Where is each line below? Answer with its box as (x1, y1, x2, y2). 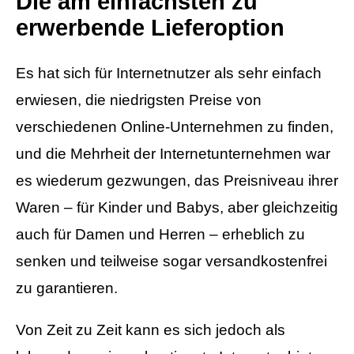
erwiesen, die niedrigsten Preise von (16, 92, 262, 109)
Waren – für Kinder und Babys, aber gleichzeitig (16, 199, 338, 217)
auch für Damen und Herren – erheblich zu (16, 226, 305, 243)
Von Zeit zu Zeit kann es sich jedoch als (16, 322, 285, 339)
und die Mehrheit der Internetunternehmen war (16, 145, 330, 163)
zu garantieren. (16, 280, 118, 297)
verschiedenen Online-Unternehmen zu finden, (16, 119, 333, 136)
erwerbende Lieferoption (16, 15, 284, 41)
